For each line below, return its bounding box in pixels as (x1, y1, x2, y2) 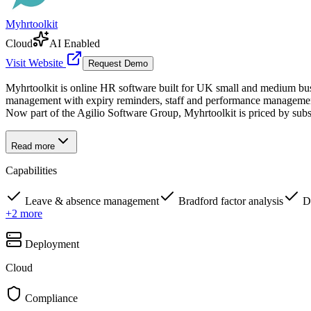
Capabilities (6, 165, 57, 177)
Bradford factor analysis (178, 195, 283, 208)
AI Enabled (49, 37, 100, 50)
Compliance (25, 292, 78, 305)
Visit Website (6, 57, 66, 69)
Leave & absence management (25, 195, 159, 208)
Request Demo (88, 58, 148, 69)
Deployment (25, 238, 79, 251)
